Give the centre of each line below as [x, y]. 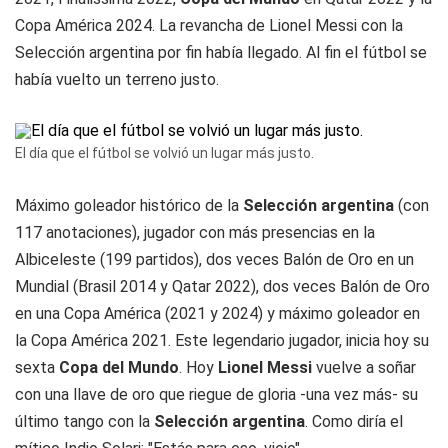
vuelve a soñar [366, 367]
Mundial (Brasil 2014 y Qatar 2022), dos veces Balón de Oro [222, 286]
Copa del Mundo [119, 367]
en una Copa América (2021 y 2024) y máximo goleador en [217, 313]
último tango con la [84, 421]
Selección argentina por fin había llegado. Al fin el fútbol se [221, 52]
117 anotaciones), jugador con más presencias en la [195, 232]
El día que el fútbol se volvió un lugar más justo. [164, 153]
